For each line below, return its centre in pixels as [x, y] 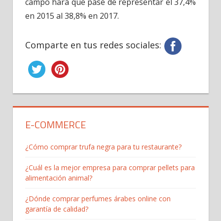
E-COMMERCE [55, 124]
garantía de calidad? [57, 209]
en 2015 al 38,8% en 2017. [72, 16]
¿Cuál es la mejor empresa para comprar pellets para [110, 167]
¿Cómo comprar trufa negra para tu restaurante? [103, 147]
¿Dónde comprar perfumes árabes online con [98, 198]
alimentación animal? [59, 178]
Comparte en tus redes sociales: [93, 45]
